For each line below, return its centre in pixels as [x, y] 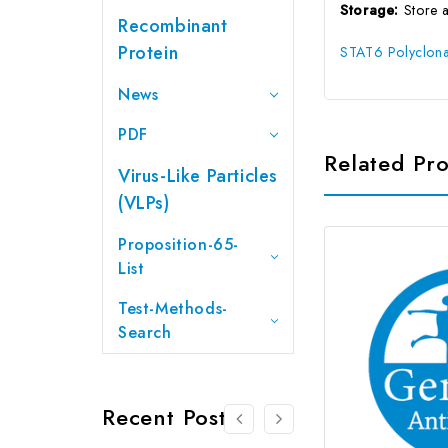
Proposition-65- [178, 244]
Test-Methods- [173, 308]
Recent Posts [169, 416]
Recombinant [173, 25]
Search [145, 332]
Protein [148, 52]
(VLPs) [144, 202]
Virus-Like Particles [198, 175]
